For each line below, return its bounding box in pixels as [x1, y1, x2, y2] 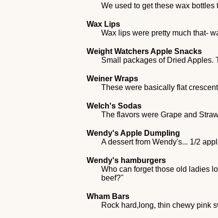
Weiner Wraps [87, 74, 139, 83]
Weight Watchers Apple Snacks [87, 47, 202, 55]
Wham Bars [87, 192, 130, 200]
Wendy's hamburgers [87, 156, 166, 164]
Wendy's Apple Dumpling [87, 129, 181, 137]
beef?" [101, 174, 124, 182]
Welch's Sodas [87, 102, 142, 110]
